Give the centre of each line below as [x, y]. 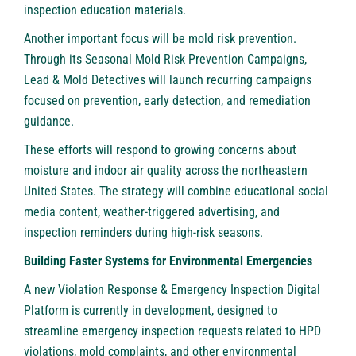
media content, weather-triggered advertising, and [152, 212]
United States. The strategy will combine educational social [176, 192]
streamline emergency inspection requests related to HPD [172, 331]
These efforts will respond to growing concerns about [160, 150]
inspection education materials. [105, 10]
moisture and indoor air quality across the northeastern [166, 171]
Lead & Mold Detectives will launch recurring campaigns [168, 80]
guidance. [49, 122]
